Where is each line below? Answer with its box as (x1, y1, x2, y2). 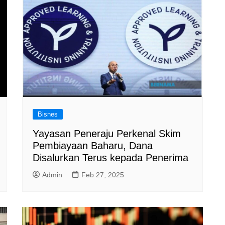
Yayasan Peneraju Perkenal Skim (33, 128, 181, 139)
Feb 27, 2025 (81, 170, 124, 179)
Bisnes (38, 110, 58, 118)
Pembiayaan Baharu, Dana (33, 140, 153, 151)
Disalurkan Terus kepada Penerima (33, 152, 188, 163)
